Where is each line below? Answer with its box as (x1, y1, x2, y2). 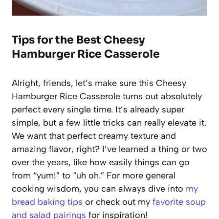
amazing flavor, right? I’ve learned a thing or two (12, 143, 207, 154)
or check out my (83, 196, 153, 207)
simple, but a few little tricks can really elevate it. (12, 117, 206, 128)
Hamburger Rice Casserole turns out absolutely (12, 90, 202, 102)
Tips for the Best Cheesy (12, 33, 145, 46)
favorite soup (153, 196, 206, 207)
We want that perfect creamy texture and (12, 130, 176, 141)
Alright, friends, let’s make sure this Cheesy (12, 77, 186, 88)
